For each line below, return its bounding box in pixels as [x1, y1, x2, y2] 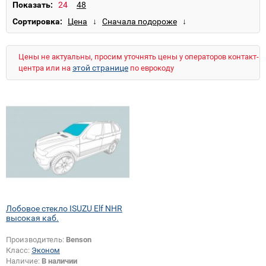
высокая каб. [6, 213, 59, 223]
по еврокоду [128, 64, 174, 72]
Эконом [31, 245, 60, 255]
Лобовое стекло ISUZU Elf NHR [6, 203, 122, 213]
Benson [66, 235, 91, 244]
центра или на [18, 64, 72, 72]
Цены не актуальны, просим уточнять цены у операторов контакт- [18, 52, 259, 61]
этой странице [72, 63, 128, 72]
